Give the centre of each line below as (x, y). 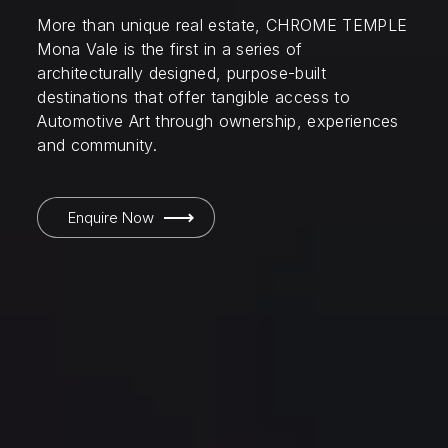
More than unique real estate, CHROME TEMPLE (222, 25)
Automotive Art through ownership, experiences (218, 121)
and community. (97, 145)
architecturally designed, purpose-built (181, 73)
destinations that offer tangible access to (193, 97)
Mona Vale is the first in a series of (170, 49)
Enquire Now (111, 217)
